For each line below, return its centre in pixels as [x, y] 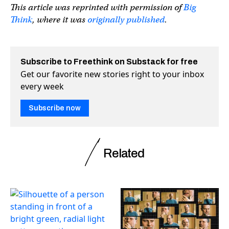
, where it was [60, 19]
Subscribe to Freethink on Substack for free [109, 61]
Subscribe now [55, 108]
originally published [126, 19]
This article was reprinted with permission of [97, 7]
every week [42, 86]
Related [124, 153]
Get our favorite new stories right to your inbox [112, 74]
